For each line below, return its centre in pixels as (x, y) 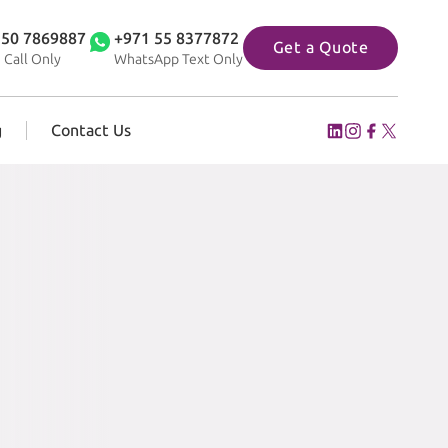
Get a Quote (320, 47)
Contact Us (91, 130)
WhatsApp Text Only (178, 59)
